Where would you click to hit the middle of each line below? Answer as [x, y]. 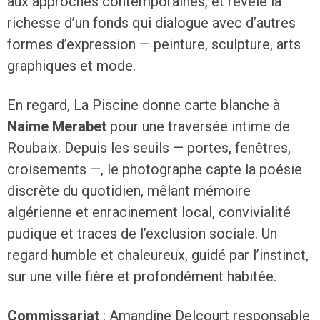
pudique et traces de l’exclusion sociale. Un [142, 234]
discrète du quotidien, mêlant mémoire [129, 191]
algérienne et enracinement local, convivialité [149, 212]
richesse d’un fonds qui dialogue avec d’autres [151, 23]
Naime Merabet [57, 126]
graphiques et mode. [71, 66]
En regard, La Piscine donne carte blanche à [144, 105]
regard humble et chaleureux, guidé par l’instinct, [158, 255]
